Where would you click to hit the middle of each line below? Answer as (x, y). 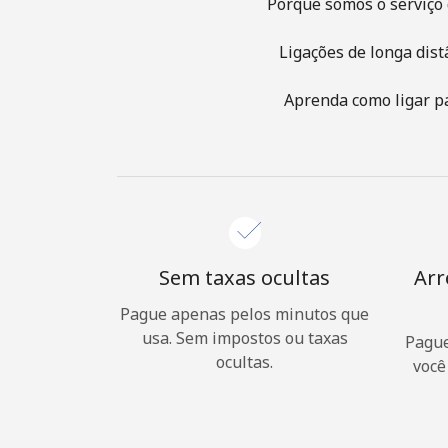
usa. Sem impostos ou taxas (244, 338)
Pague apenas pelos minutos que (244, 314)
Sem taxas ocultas (244, 277)
